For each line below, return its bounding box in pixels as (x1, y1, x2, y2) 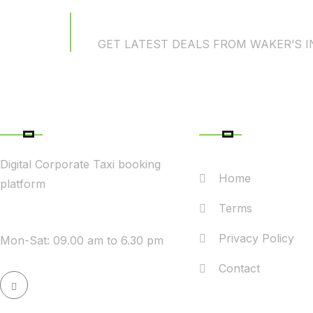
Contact (219, 261, 260, 275)
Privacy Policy (219, 231, 294, 245)
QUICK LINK (199, 105, 299, 126)
